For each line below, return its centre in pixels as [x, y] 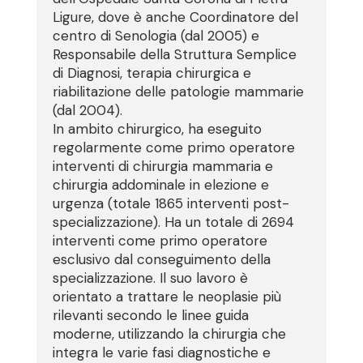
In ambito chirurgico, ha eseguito [157, 129]
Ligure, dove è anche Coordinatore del [175, 17]
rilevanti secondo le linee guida [150, 315]
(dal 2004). [87, 110]
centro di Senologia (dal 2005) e [156, 36]
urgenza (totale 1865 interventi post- [171, 203]
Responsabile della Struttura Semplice [174, 54]
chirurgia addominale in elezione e [160, 185]
